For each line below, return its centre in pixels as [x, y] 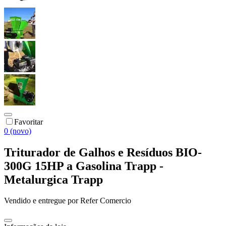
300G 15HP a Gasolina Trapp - [84, 166]
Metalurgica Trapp [53, 179]
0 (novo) [18, 131]
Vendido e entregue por [41, 201]
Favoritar [29, 122]
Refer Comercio [106, 201]
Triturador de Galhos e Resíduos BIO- [103, 152]
